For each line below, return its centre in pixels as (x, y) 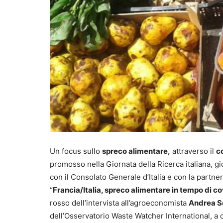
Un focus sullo (76, 151)
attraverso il (193, 151)
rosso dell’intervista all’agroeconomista (119, 203)
